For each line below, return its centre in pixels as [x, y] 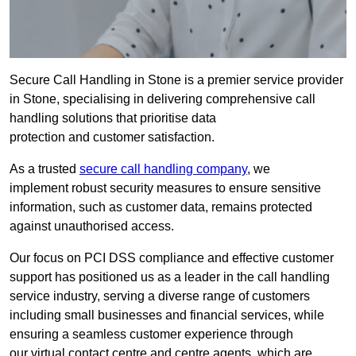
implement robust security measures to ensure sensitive [165, 188]
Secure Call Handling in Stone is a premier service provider [176, 80]
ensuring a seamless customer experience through [151, 335]
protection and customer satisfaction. [112, 137]
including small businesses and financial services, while [167, 315]
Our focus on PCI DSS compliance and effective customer [172, 258]
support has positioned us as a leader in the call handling [170, 277]
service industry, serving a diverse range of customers [160, 296]
